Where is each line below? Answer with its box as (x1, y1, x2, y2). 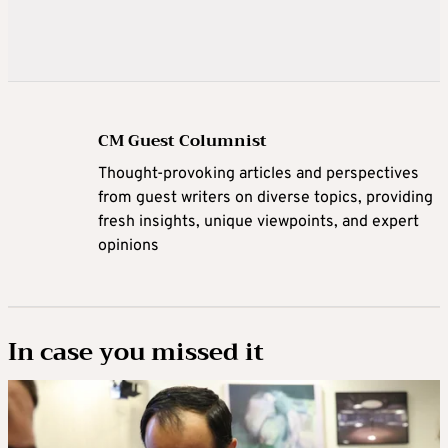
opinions (98, 236, 159, 257)
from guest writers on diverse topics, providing (98, 188, 433, 209)
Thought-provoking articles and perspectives (98, 164, 419, 185)
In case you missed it (8, 331, 264, 374)
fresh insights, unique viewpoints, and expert (98, 212, 419, 233)
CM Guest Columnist (98, 127, 267, 156)
